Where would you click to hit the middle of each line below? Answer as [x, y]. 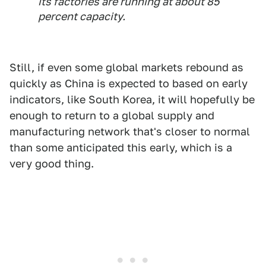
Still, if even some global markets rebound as [126, 68]
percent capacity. [82, 17]
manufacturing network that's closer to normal [130, 132]
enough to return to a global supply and [112, 116]
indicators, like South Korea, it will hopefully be [132, 100]
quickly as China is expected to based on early [129, 84]
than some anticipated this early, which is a [121, 148]
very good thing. [52, 164]
